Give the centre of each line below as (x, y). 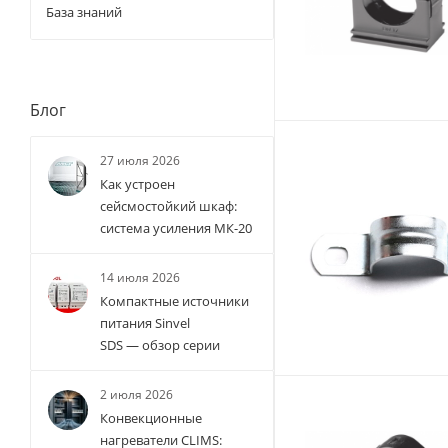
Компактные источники (174, 301)
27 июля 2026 (140, 161)
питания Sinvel (145, 323)
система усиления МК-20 (176, 228)
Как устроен (137, 184)
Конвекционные (151, 418)
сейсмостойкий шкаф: (168, 206)
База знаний (84, 12)
